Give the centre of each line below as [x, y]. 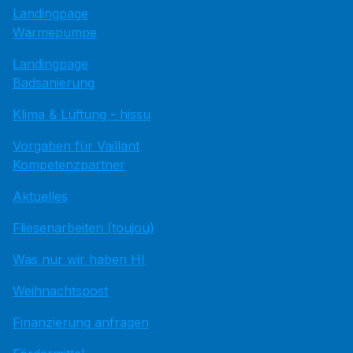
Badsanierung [54, 82]
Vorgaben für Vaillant [76, 145]
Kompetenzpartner [69, 164]
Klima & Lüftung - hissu [82, 114]
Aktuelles [40, 196]
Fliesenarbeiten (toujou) [84, 227]
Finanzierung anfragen [81, 322]
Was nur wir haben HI [79, 259]
